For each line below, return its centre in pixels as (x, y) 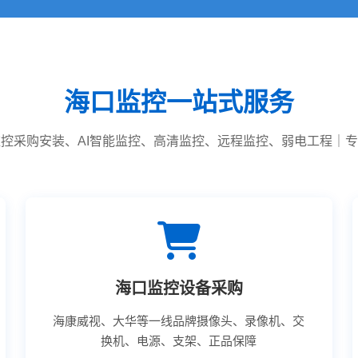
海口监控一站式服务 (179, 102)
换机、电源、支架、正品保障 (179, 341)
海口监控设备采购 (179, 288)
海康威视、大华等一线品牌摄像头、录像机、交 (179, 321)
